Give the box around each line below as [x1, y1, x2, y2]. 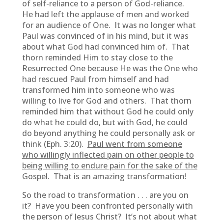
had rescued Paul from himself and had [22, 74, 169, 84]
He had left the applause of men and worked [22, 9, 189, 20]
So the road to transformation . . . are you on [22, 190, 189, 200]
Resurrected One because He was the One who [22, 63, 198, 74]
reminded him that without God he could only [22, 106, 193, 117]
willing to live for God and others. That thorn [22, 95, 192, 106]
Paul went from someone [87, 138, 182, 149]
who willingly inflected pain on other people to [22, 149, 194, 160]
